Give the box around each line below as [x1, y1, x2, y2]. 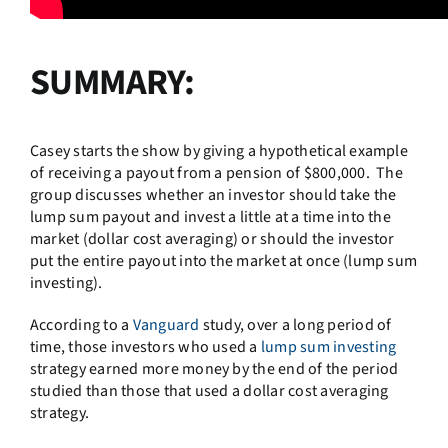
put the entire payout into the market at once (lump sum [29, 249, 418, 272]
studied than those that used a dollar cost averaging [29, 379, 389, 402]
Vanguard [132, 313, 200, 336]
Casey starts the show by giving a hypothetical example [29, 139, 408, 162]
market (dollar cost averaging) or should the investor [29, 227, 395, 250]
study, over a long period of [199, 313, 392, 336]
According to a [29, 313, 133, 336]
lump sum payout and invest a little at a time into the [29, 205, 391, 228]
